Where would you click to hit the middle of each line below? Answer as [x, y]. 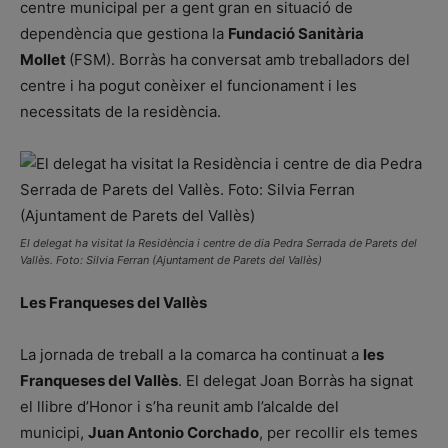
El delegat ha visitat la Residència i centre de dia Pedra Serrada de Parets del [218, 242]
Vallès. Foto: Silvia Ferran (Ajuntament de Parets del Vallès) [171, 259]
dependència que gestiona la [124, 33]
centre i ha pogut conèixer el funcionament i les [188, 85]
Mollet [44, 59]
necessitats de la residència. [120, 111]
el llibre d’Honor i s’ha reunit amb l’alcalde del [179, 406]
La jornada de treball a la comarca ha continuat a [191, 354]
